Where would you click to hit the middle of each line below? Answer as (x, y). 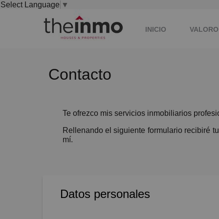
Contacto (80, 75)
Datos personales (105, 194)
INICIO (156, 29)
